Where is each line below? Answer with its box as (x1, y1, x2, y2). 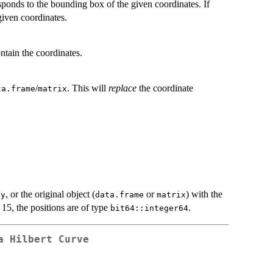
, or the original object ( (5, 188, 95, 199)
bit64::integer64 (110, 203, 188, 213)
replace (108, 83, 136, 94)
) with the (186, 188, 222, 199)
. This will (67, 83, 108, 94)
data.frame (95, 190, 144, 199)
